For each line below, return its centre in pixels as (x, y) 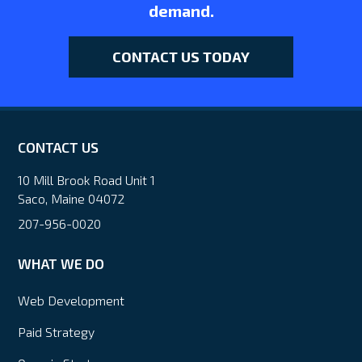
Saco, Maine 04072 (72, 199)
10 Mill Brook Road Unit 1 (87, 180)
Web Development (72, 301)
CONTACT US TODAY (181, 57)
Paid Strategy (57, 332)
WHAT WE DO (61, 263)
